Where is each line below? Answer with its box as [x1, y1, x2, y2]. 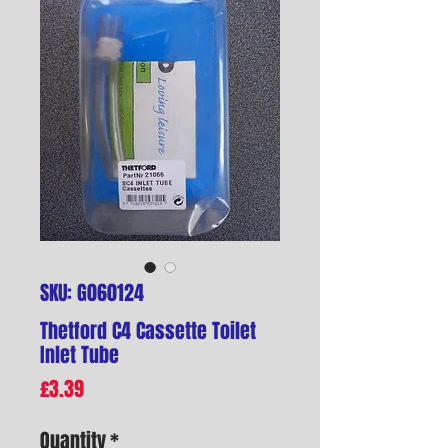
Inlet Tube [40, 339, 119, 370]
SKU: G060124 [40, 277, 144, 308]
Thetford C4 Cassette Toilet [40, 315, 256, 346]
